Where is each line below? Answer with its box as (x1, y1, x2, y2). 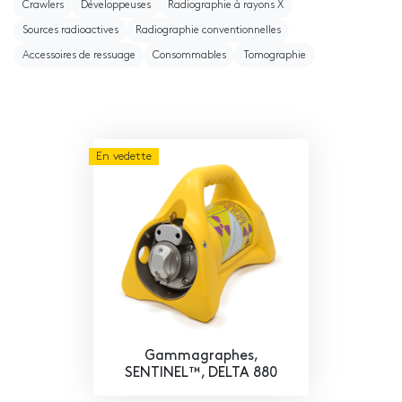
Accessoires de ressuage (22, 49, 135, 61)
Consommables (152, 49, 226, 61)
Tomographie (242, 49, 306, 61)
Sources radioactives (22, 24, 118, 36)
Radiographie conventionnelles (135, 24, 281, 36)
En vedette (96, 151, 152, 163)
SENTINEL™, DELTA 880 (125, 366, 277, 381)
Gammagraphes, (144, 349, 258, 364)
